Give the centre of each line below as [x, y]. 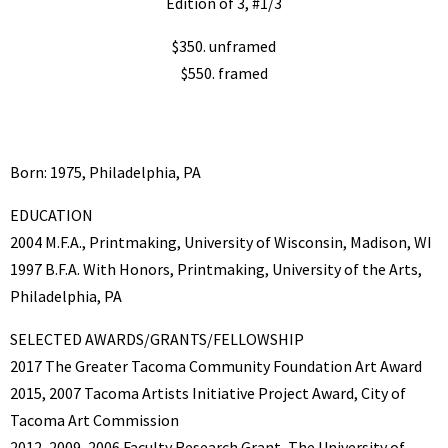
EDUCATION [51, 214]
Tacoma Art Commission [94, 419]
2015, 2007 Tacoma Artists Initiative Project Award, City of [208, 392]
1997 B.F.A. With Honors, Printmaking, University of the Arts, [216, 268]
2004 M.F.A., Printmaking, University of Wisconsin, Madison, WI [221, 241]
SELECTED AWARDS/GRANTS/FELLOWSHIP [157, 338]
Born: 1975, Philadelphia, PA [105, 171]
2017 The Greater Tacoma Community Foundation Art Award [216, 365]
